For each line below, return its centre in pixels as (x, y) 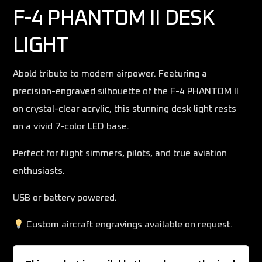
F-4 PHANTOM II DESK (114, 19)
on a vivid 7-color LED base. (71, 127)
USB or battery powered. (65, 198)
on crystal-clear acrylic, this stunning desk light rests (125, 109)
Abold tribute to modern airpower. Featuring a (110, 74)
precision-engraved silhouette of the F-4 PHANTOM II (126, 92)
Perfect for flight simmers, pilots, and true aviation (120, 154)
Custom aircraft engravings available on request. (128, 225)
